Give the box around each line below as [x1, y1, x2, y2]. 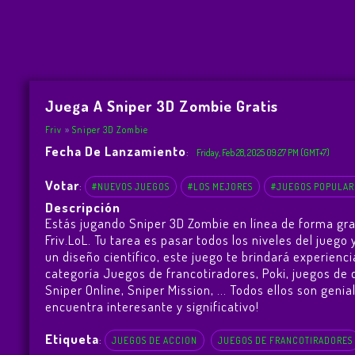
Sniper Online [44, 281, 121, 299]
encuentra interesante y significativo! [44, 298, 259, 315]
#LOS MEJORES [187, 181, 253, 193]
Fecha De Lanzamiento [44, 143, 186, 160]
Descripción [44, 199, 120, 216]
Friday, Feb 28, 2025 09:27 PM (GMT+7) [196, 147, 330, 159]
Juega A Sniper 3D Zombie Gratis [44, 96, 278, 116]
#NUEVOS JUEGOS [91, 181, 170, 193]
